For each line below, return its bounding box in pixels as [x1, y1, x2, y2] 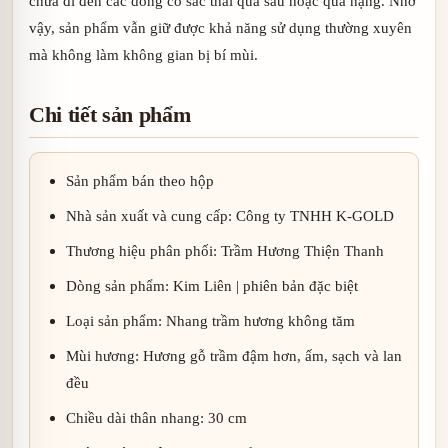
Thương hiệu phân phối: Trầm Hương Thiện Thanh [66, 242, 384, 260]
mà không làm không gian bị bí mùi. [29, 46, 258, 64]
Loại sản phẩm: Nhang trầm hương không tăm [66, 312, 355, 330]
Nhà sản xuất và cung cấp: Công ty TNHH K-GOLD [66, 207, 394, 225]
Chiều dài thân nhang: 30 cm [66, 409, 247, 427]
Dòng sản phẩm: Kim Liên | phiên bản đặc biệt [66, 277, 358, 295]
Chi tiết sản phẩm [29, 102, 191, 128]
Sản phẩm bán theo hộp [66, 172, 214, 190]
